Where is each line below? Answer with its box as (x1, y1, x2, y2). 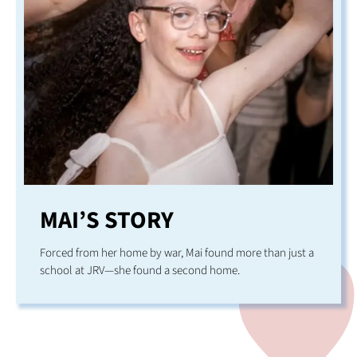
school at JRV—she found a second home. (40, 261, 240, 279)
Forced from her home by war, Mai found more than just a (40, 244, 314, 261)
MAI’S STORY (40, 202, 174, 237)
